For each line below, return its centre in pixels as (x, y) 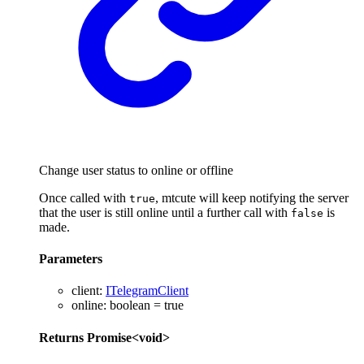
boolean (130, 305)
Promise (109, 337)
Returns (63, 337)
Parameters (71, 259)
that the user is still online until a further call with (165, 212)
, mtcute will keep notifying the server (252, 197)
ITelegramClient (147, 291)
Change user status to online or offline (136, 170)
